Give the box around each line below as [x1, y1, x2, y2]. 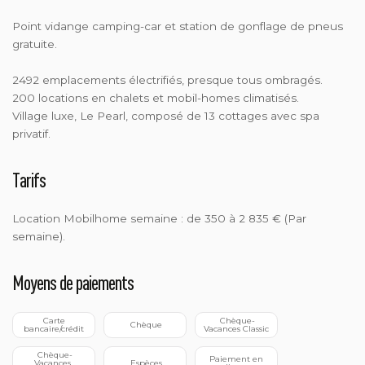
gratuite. [12, 37, 57, 51]
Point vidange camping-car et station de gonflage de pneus [12, 19, 343, 33]
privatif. [12, 126, 51, 140]
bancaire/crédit [24, 323, 84, 334]
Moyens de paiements [12, 270, 134, 294]
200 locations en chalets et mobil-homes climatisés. [12, 90, 299, 104]
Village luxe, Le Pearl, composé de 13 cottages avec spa [12, 108, 319, 122]
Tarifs [12, 167, 46, 191]
